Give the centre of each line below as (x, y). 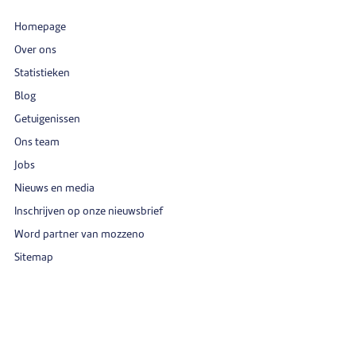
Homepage (40, 27)
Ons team (37, 142)
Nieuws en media (54, 188)
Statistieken (42, 73)
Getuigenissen (47, 119)
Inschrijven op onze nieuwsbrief (89, 211)
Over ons (35, 50)
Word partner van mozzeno (79, 234)
